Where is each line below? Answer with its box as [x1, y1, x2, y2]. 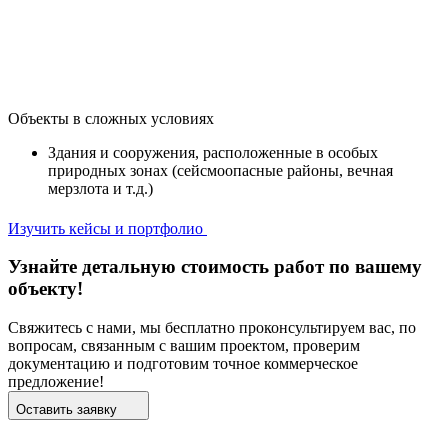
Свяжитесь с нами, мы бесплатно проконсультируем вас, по [8, 318, 416, 336]
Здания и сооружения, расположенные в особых [48, 143, 378, 161]
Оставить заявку [16, 401, 117, 417]
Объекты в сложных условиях [8, 109, 214, 127]
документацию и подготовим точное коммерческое [8, 354, 358, 372]
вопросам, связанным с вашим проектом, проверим [8, 336, 360, 354]
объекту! [8, 278, 83, 300]
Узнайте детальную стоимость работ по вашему [8, 256, 422, 278]
